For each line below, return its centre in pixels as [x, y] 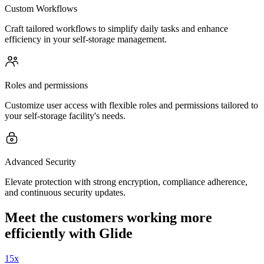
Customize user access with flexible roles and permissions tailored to [131, 105]
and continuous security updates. [65, 192]
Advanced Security [40, 162]
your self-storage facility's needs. [65, 116]
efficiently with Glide [69, 233]
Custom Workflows [41, 9]
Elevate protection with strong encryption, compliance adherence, [126, 182]
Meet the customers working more [108, 217]
